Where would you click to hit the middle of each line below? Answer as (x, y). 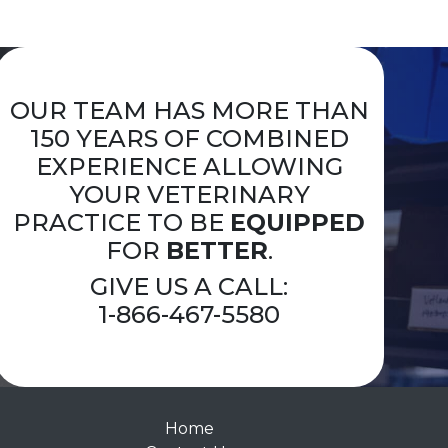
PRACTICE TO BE (122, 223)
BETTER (216, 251)
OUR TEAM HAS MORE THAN (189, 111)
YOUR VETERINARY (189, 195)
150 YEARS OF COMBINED (189, 139)
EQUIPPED (298, 223)
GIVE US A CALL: (189, 287)
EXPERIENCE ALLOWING (189, 167)
